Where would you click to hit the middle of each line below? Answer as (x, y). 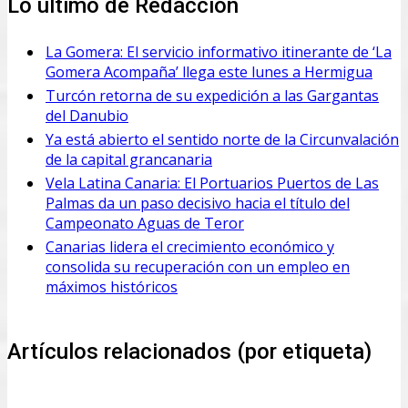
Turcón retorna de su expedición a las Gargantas (212, 95)
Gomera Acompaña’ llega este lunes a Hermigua (209, 71)
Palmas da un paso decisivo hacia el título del (198, 203)
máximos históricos (112, 286)
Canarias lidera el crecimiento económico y (190, 246)
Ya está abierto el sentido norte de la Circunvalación (222, 139)
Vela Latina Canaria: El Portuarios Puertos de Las (212, 183)
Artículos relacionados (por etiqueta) (189, 351)
